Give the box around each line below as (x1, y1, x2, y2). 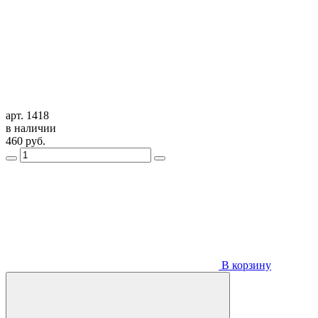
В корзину (219, 258, 271, 271)
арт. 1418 (6, 109, 49, 121)
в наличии (6, 121, 56, 134)
